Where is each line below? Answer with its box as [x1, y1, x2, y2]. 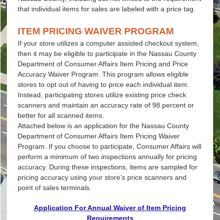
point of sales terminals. [17, 183, 97, 192]
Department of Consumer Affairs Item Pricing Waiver [17, 132, 180, 140]
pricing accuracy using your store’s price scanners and [17, 173, 187, 181]
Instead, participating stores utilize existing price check [17, 90, 186, 99]
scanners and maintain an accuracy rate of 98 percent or [17, 101, 194, 109]
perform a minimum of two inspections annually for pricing [17, 152, 197, 161]
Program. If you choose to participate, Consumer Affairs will [17, 142, 201, 150]
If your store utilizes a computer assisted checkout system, [17, 39, 199, 47]
